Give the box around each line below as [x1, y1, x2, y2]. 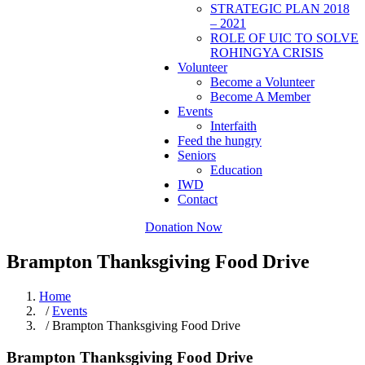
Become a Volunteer [210, 75, 314, 89]
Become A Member [210, 90, 310, 103]
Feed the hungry [178, 134, 262, 147]
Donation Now [145, 220, 222, 234]
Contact [178, 192, 218, 206]
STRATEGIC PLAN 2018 [210, 2, 350, 15]
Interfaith [210, 119, 257, 133]
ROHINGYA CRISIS [210, 46, 323, 59]
